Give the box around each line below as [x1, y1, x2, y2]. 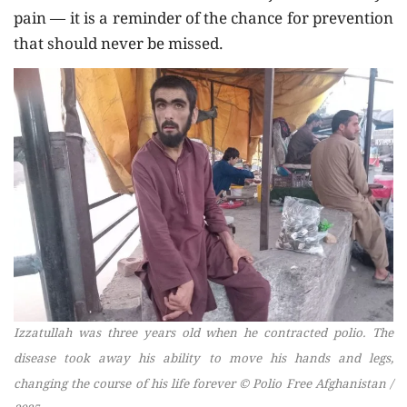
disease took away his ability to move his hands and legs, [14, 349, 393, 370]
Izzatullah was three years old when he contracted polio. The [14, 323, 393, 344]
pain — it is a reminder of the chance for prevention [14, 6, 393, 34]
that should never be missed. [14, 32, 223, 59]
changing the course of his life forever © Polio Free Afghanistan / [14, 374, 393, 395]
